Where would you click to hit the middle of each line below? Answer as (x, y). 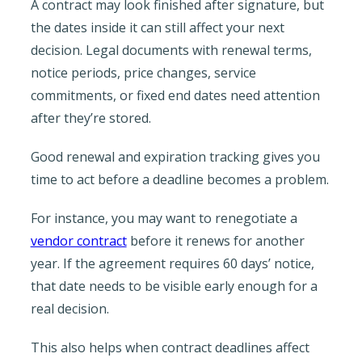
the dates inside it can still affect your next (157, 27)
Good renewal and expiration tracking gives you (175, 156)
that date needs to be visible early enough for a (174, 286)
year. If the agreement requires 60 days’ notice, (172, 263)
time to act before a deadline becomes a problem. (179, 179)
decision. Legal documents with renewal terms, (171, 50)
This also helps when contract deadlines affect (170, 347)
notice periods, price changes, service (143, 72)
